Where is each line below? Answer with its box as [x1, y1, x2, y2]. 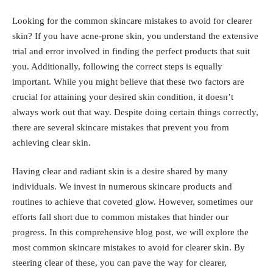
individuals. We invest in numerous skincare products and [12, 182, 232, 192]
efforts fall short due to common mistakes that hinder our [12, 212, 229, 222]
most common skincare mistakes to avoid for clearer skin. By [12, 243, 245, 253]
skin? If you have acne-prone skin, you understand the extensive [12, 30, 258, 41]
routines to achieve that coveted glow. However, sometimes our [12, 197, 253, 207]
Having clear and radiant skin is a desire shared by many [12, 166, 228, 177]
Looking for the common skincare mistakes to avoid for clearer [12, 15, 252, 26]
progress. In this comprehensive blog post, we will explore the [12, 227, 249, 238]
